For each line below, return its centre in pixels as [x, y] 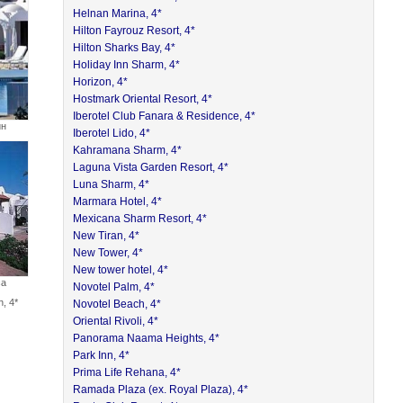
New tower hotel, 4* [121, 270]
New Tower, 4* [108, 253]
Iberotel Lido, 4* [112, 133]
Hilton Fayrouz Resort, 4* [134, 31]
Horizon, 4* [101, 82]
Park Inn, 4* [102, 355]
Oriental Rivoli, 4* [116, 321]
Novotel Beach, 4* [117, 304]
